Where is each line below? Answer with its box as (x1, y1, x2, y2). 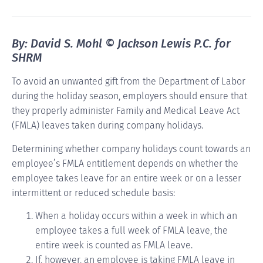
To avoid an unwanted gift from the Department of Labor (12, 76, 245, 87)
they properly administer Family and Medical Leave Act (12, 105, 240, 117)
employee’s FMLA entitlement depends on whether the (12, 157, 238, 169)
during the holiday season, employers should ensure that (12, 90, 247, 102)
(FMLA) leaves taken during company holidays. (12, 120, 203, 131)
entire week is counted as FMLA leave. (35, 240, 193, 251)
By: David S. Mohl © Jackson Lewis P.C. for (12, 36, 231, 51)
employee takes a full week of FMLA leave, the (35, 225, 228, 237)
